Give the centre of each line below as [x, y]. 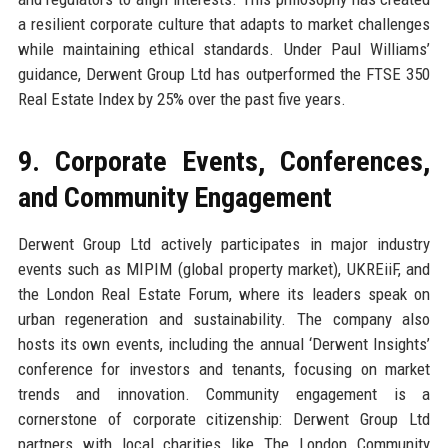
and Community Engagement [174, 197]
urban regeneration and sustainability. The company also [224, 318]
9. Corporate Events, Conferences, [224, 161]
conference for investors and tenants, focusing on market [224, 368]
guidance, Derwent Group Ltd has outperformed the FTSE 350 [224, 73]
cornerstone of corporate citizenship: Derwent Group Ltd [224, 418]
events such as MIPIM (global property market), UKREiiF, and [224, 268]
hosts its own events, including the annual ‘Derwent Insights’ [224, 343]
